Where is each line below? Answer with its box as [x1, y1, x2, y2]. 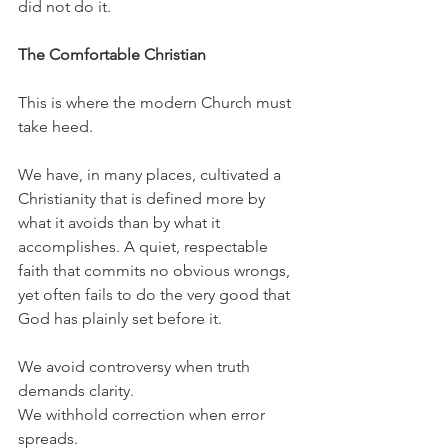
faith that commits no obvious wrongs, [18, 261, 294, 281]
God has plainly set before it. [18, 309, 222, 329]
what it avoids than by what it [18, 213, 224, 233]
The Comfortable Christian [18, 45, 206, 65]
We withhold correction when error [18, 405, 269, 425]
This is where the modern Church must [18, 93, 295, 113]
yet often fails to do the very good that [18, 285, 294, 305]
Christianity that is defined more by [18, 189, 269, 209]
